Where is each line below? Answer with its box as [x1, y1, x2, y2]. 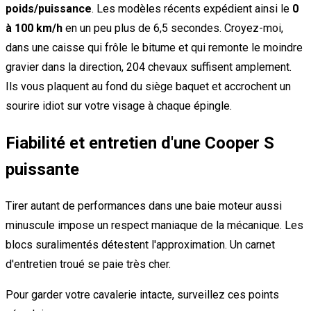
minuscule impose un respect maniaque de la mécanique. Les [6, 218, 303, 232]
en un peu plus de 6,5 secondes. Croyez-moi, [62, 21, 283, 35]
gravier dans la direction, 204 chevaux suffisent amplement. [6, 60, 292, 74]
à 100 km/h [6, 21, 62, 35]
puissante [6, 159, 79, 179]
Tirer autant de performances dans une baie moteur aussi [6, 199, 282, 212]
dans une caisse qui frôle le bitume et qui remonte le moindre [6, 40, 303, 54]
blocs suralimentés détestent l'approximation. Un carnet [6, 237, 275, 251]
